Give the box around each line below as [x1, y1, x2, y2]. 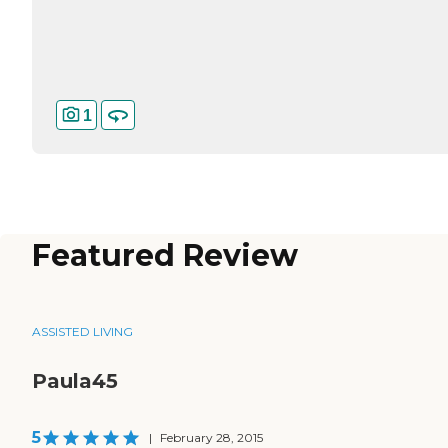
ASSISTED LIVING [32, 324, 133, 340]
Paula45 [32, 369, 118, 394]
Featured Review [32, 237, 298, 275]
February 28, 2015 [160, 430, 263, 446]
